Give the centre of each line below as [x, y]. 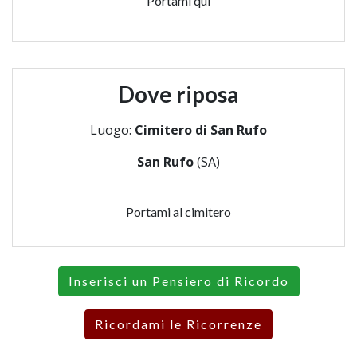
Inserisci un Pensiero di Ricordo [178, 280]
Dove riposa [178, 94]
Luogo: [112, 129]
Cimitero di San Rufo [201, 129]
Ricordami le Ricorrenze [178, 324]
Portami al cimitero [178, 211]
